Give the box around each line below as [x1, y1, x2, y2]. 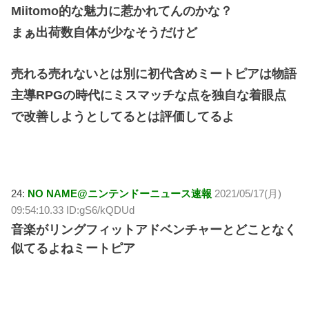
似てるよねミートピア [11, 241, 136, 255]
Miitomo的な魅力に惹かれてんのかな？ [11, 3, 233, 18]
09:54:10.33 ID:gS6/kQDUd [11, 203, 135, 216]
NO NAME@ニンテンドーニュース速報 [28, 187, 212, 199]
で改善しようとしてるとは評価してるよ [11, 109, 235, 123]
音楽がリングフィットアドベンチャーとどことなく [11, 222, 297, 237]
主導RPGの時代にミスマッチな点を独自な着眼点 [11, 88, 287, 102]
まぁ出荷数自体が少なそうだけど [11, 25, 198, 39]
